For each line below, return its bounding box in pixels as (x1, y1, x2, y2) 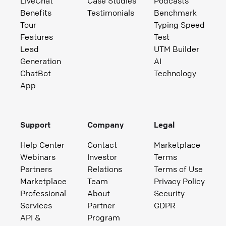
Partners (20, 164, 52, 175)
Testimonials (87, 8, 134, 18)
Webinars (20, 152, 55, 162)
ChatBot (20, 68, 51, 79)
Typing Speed (154, 20, 205, 30)
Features (20, 32, 53, 42)
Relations (87, 164, 122, 175)
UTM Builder (154, 44, 200, 54)
